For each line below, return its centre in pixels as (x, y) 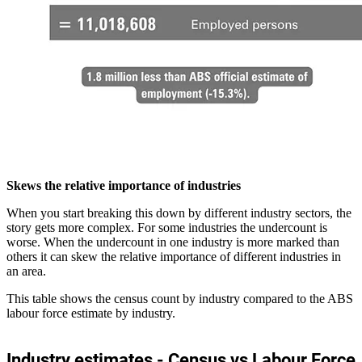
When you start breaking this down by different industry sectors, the (179, 213)
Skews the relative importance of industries (124, 186)
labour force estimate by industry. (91, 314)
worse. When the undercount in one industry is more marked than (173, 242)
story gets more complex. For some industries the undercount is (167, 228)
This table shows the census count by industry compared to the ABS (180, 299)
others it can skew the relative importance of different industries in (174, 257)
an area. (26, 271)
